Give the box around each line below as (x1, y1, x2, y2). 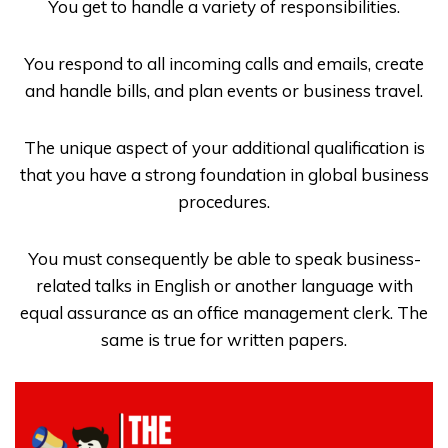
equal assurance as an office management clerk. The (20, 301, 428, 323)
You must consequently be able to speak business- (27, 247, 421, 269)
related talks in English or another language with (35, 274, 413, 296)
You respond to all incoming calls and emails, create (24, 53, 424, 75)
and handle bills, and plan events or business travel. (25, 80, 423, 102)
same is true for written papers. (101, 328, 347, 350)
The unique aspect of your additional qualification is (23, 136, 425, 158)
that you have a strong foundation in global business (19, 163, 429, 185)
